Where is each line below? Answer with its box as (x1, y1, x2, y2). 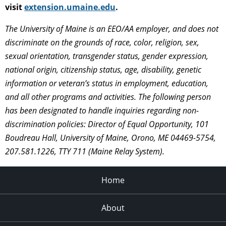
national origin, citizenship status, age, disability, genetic (5, 64, 201, 75)
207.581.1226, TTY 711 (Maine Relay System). (5, 145, 164, 157)
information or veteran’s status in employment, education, (5, 77, 208, 89)
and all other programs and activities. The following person (5, 91, 211, 102)
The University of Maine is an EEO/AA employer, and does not (5, 23, 218, 34)
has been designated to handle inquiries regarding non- (5, 104, 199, 116)
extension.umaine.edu (24, 1, 116, 13)
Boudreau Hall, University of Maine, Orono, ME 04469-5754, (5, 132, 216, 143)
